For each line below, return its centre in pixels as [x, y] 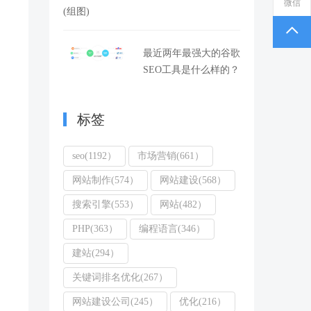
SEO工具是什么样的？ [191, 70]
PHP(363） [95, 229]
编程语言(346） [172, 229]
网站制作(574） [106, 180]
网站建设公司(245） [115, 302]
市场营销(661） [171, 156]
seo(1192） [94, 156]
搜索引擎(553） [106, 204]
